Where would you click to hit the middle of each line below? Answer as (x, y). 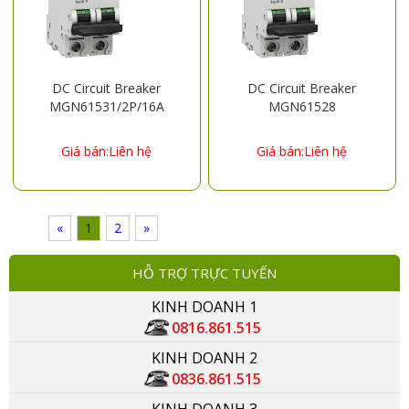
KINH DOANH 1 (204, 306)
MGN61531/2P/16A (106, 106)
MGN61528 (302, 106)
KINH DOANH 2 (204, 357)
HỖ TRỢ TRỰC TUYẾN (204, 273)
